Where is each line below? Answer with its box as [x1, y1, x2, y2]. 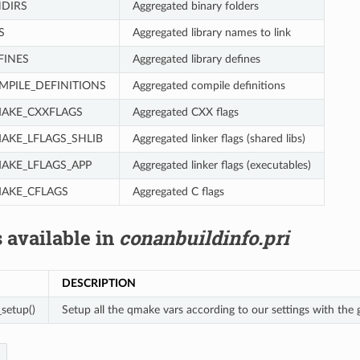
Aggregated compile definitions [132, 79, 285, 92]
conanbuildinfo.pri [118, 224, 289, 251]
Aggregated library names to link [132, 26, 291, 39]
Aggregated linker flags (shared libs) [132, 132, 305, 145]
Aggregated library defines [132, 52, 260, 65]
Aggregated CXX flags [132, 105, 239, 118]
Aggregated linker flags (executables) [132, 158, 311, 171]
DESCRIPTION [61, 276, 136, 289]
